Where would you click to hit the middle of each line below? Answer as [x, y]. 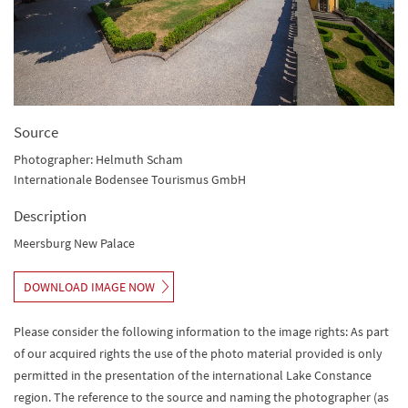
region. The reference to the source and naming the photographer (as [201, 397]
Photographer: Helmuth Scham [98, 159]
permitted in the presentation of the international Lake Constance [193, 375]
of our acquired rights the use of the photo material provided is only [198, 353]
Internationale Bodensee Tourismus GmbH [130, 179]
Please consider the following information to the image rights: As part [201, 331]
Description [50, 215]
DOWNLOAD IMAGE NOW [89, 286]
